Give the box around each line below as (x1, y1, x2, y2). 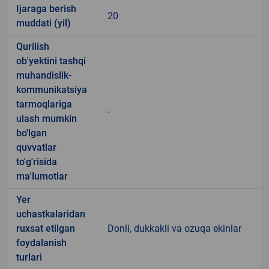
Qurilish (16, 40, 49, 52)
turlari (16, 251, 42, 263)
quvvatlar (16, 141, 56, 153)
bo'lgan (16, 127, 47, 139)
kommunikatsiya (16, 83, 87, 95)
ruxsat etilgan (16, 222, 75, 234)
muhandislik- (16, 69, 71, 81)
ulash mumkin (16, 112, 77, 124)
